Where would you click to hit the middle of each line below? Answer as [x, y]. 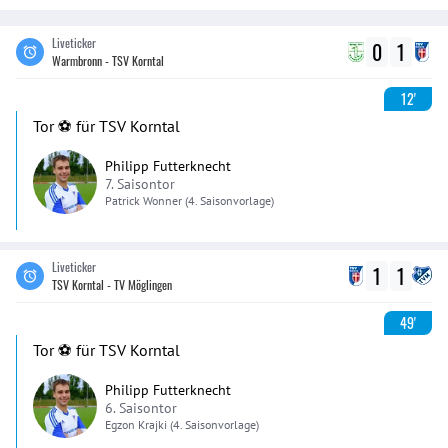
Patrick [122, 200]
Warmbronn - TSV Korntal [108, 60]
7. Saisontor [140, 183]
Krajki [152, 424]
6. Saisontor [141, 407]
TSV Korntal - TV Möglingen [112, 284]
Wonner [162, 200]
